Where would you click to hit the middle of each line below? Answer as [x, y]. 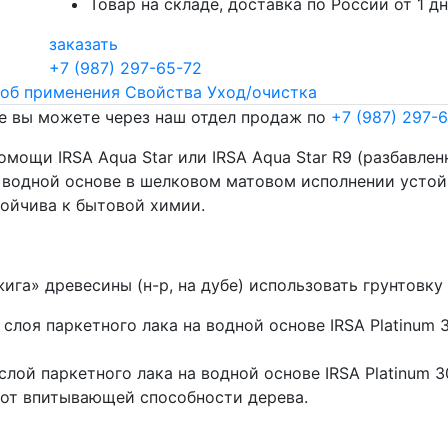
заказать [83, 43]
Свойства [163, 91]
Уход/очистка [262, 91]
